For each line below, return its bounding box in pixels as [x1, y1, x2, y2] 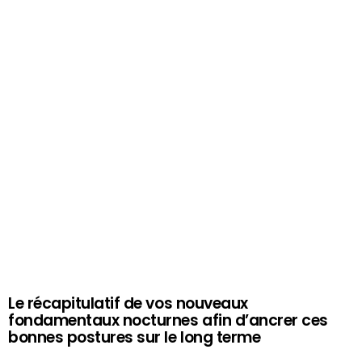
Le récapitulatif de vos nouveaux [8, 292, 248, 314]
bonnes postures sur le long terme [8, 326, 261, 348]
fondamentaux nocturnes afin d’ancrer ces [8, 309, 328, 331]
